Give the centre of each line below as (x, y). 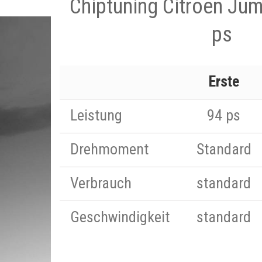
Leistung (96, 115)
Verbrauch (101, 183)
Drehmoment (109, 149)
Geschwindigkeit (120, 217)
